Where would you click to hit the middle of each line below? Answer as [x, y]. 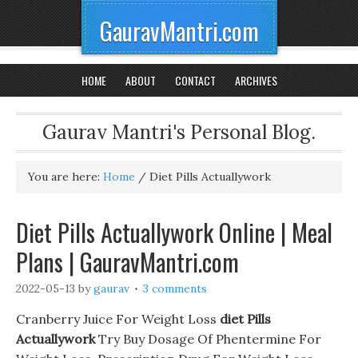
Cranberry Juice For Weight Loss [118, 319]
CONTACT [195, 80]
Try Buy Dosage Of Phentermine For [208, 339]
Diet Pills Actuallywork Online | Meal [174, 232]
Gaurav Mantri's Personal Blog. [179, 132]
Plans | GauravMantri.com [127, 262]
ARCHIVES [256, 80]
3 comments [175, 288]
